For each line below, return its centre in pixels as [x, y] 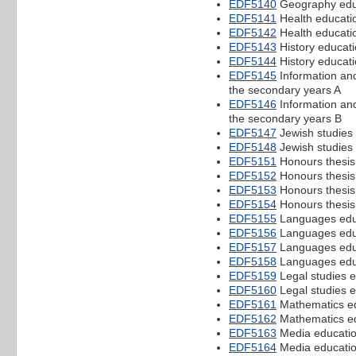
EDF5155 [253, 218]
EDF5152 [253, 175]
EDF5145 [253, 75]
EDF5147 [253, 132]
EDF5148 [253, 147]
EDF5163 [253, 333]
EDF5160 [253, 290]
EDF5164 [253, 347]
